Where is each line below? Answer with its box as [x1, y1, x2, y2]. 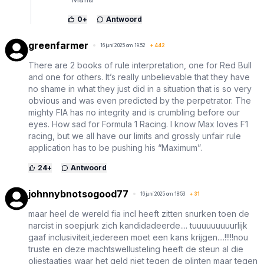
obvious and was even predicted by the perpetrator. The [28, 95, 251, 106]
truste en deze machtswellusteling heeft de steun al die [28, 244, 243, 255]
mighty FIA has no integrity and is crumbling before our [28, 107, 240, 118]
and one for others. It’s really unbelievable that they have [28, 72, 250, 82]
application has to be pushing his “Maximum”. [28, 143, 202, 153]
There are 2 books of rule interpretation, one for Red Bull [28, 60, 252, 71]
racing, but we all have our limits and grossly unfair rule [28, 131, 241, 141]
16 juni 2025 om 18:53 [140, 191, 185, 197]
